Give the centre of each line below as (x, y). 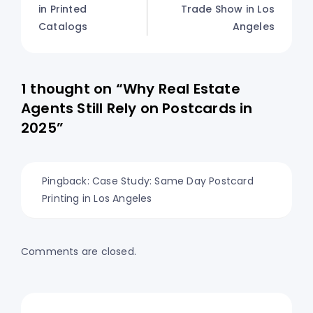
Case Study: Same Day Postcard (173, 181)
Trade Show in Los (227, 9)
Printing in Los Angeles (97, 199)
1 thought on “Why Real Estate (131, 89)
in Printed (63, 9)
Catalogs (63, 27)
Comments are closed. (79, 252)
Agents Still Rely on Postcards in (137, 109)
